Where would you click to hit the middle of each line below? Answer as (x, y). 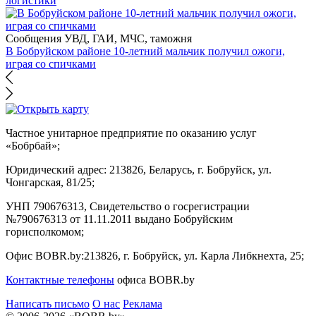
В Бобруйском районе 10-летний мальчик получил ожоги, (145, 51)
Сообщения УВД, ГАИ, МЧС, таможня (99, 39)
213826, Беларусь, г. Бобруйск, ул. (189, 170)
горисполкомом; (45, 232)
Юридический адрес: (56, 170)
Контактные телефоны (60, 280)
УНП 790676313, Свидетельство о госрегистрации (128, 207)
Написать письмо (48, 304)
